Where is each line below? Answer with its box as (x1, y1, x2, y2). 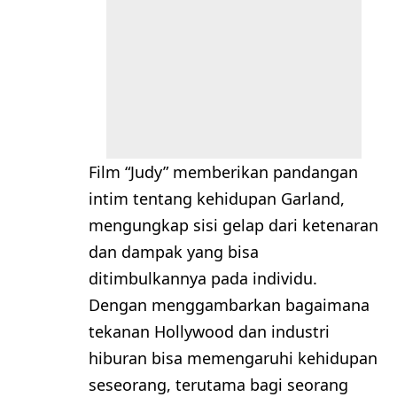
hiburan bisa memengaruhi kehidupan (89, 346, 378, 369)
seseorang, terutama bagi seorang (89, 373, 348, 395)
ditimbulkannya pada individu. (89, 267, 317, 289)
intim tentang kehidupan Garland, (89, 187, 345, 209)
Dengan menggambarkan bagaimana (89, 293, 370, 315)
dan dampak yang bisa (89, 240, 259, 262)
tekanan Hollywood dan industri (89, 320, 330, 342)
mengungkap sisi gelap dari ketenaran (89, 214, 378, 236)
